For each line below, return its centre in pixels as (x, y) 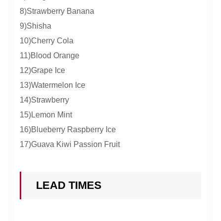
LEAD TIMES (69, 185)
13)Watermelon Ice (53, 85)
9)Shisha (36, 26)
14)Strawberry (44, 100)
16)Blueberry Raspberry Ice (68, 129)
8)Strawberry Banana (57, 11)
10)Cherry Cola (47, 41)
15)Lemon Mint (46, 115)
